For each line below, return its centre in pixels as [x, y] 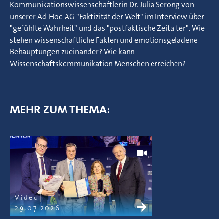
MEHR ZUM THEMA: [60, 109]
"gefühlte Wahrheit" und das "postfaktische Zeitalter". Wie [107, 28]
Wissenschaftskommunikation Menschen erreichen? [98, 63]
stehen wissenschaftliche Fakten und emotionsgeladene [104, 40]
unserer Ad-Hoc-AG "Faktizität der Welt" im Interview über [107, 16]
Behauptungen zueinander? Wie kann [72, 52]
